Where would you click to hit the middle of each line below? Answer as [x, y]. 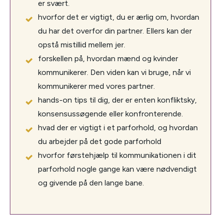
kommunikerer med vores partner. [96, 86]
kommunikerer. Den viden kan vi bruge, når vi [114, 73]
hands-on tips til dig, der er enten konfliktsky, [117, 100]
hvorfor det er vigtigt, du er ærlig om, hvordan [119, 17]
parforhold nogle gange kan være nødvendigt [117, 169]
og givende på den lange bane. [91, 183]
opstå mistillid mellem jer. [82, 45]
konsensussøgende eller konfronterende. [110, 114]
